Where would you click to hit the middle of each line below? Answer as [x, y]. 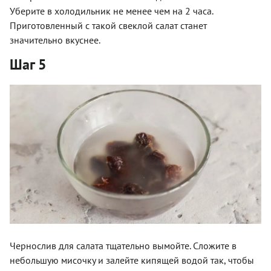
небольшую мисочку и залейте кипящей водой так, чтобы [132, 260]
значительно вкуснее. [55, 40]
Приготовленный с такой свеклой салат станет [108, 26]
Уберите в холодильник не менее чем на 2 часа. [111, 11]
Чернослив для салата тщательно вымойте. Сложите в [123, 245]
